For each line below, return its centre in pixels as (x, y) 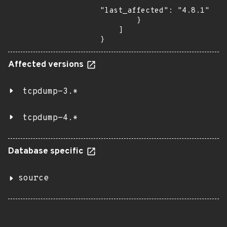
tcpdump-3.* (50, 92)
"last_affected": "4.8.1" (155, 11)
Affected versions (47, 65)
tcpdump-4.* (50, 118)
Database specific (47, 152)
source (33, 178)
